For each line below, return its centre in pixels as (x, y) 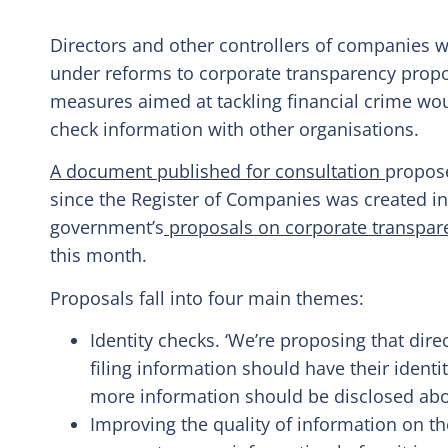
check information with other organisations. (234, 129)
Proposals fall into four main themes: (207, 297)
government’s (107, 227)
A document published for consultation (217, 171)
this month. (98, 255)
